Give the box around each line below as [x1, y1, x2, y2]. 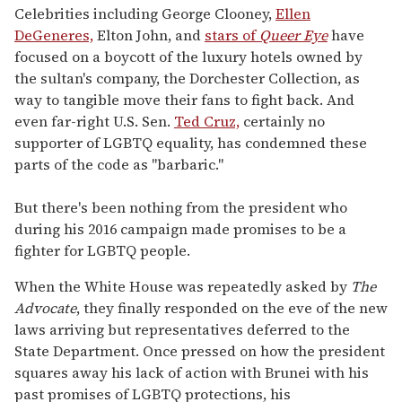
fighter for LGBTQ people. [14, 240, 190, 260]
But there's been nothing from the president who [14, 197, 347, 217]
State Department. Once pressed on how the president [14, 340, 385, 361]
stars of [205, 24, 259, 45]
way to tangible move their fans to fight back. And [14, 89, 354, 109]
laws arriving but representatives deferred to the [14, 319, 350, 339]
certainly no [240, 110, 325, 131]
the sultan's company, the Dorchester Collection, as [14, 67, 360, 88]
